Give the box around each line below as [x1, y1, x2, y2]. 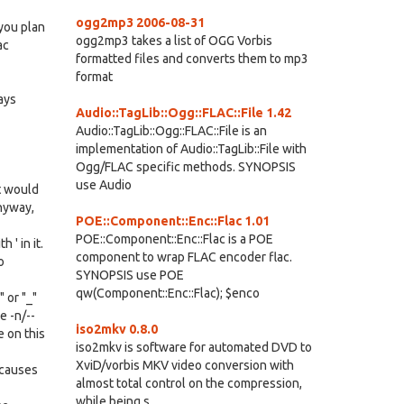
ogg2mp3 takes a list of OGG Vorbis [75, 33, 272, 48]
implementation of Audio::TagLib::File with [75, 142, 307, 156]
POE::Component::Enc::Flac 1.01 [75, 214, 270, 228]
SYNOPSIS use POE [75, 268, 184, 282]
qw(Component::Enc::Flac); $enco [75, 286, 260, 300]
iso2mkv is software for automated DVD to [75, 340, 312, 354]
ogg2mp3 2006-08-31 [75, 15, 205, 30]
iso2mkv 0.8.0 [75, 322, 158, 336]
